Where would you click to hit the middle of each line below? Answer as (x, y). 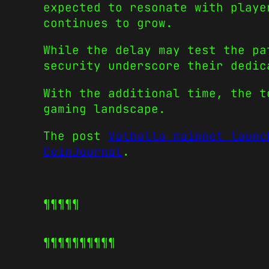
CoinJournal (83, 151)
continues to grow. (108, 23)
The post (76, 135)
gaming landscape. (104, 108)
